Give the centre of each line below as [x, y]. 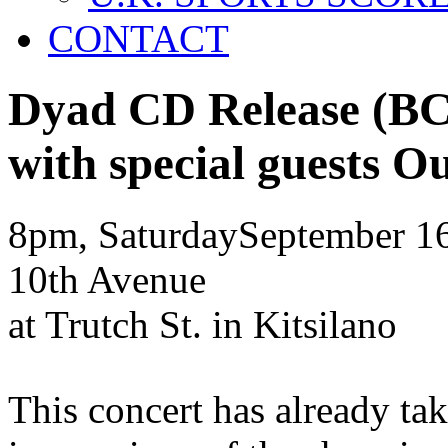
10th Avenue [107, 279]
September [321, 234]
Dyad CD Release [190, 109]
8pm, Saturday [123, 234]
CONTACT [138, 38]
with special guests [194, 163]
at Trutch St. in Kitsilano [202, 324]
